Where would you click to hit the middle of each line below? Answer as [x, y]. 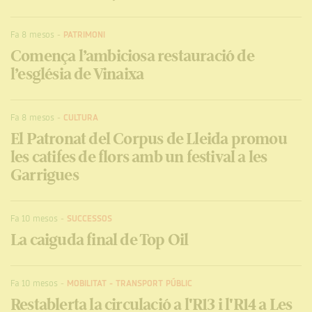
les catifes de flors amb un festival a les [139, 157]
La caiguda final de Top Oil [100, 240]
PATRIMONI [84, 35]
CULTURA [81, 118]
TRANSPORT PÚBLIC [154, 283]
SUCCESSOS [89, 219]
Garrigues [45, 175]
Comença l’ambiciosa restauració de [132, 56]
